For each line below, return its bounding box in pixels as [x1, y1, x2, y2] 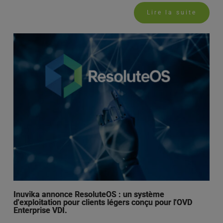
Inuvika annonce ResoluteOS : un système [13, 190, 164, 200]
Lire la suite [147, 9, 197, 16]
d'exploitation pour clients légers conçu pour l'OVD [13, 198, 192, 208]
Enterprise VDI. [13, 206, 67, 216]
